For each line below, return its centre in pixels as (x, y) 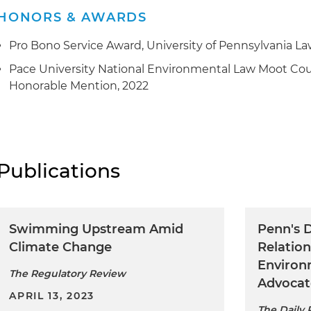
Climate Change (61, 247)
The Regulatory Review (68, 273)
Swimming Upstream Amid (96, 229)
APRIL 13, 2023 (52, 295)
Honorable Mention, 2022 (79, 85)
